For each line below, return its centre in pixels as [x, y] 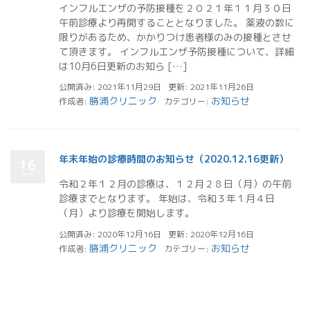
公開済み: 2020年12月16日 [110, 234]
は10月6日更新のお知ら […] [123, 66]
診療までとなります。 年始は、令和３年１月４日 [167, 198]
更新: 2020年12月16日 [211, 234]
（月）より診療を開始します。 [129, 213]
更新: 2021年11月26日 [211, 87]
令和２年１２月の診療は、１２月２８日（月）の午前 [175, 184]
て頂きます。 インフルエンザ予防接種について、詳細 [176, 51]
